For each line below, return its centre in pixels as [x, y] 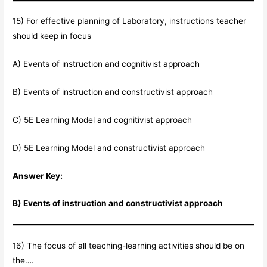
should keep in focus [52, 36]
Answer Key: [38, 176]
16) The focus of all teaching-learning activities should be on [129, 245]
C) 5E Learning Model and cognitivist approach [103, 119]
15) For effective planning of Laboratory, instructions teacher [130, 21]
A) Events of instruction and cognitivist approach [106, 64]
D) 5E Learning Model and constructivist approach [109, 148]
